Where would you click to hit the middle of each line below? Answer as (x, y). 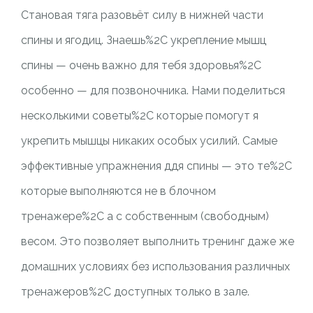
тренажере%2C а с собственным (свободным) (145, 216)
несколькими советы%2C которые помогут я (139, 116)
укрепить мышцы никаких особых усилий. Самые (149, 141)
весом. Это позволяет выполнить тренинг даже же (157, 241)
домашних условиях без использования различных (155, 267)
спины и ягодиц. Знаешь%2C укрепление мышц (143, 40)
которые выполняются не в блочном (118, 191)
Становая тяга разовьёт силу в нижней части (142, 15)
